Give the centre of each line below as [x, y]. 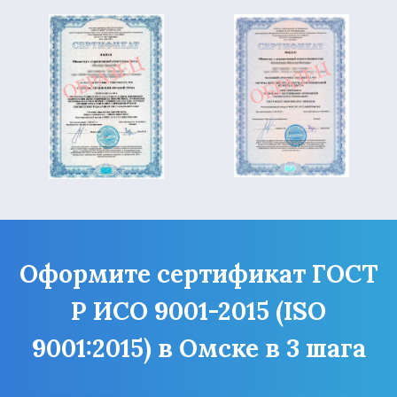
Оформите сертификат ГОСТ [198, 273]
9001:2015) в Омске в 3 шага [198, 348]
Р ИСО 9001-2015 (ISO [198, 311]
